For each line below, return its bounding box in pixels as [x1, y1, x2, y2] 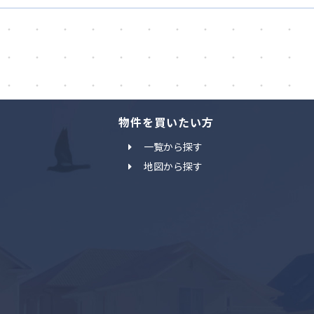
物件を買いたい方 [118, 114, 214, 130]
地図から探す [144, 159, 203, 173]
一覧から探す [144, 139, 203, 153]
